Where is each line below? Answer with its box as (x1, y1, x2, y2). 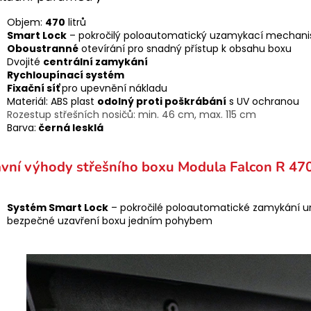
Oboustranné (7, 41, 78, 56)
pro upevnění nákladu (62, 81, 167, 95)
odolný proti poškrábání (97, 94, 226, 108)
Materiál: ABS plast (7, 94, 97, 108)
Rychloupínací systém (7, 67, 124, 82)
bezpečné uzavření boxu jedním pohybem (7, 214, 212, 228)
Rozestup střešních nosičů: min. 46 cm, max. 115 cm (7, 107, 256, 121)
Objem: (7, 15, 45, 29)
